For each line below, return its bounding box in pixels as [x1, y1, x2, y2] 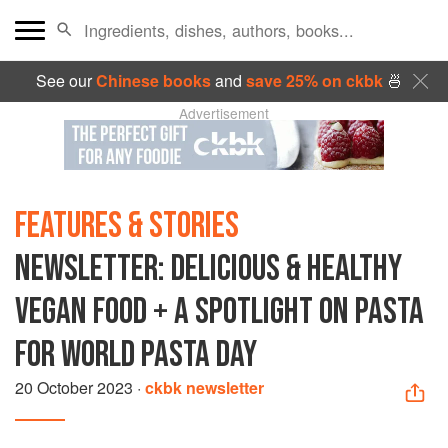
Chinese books [95, 69, 211, 92]
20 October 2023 [15, 376, 133, 399]
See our [35, 69, 96, 92]
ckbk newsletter [145, 376, 264, 399]
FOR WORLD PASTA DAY [15, 333, 257, 377]
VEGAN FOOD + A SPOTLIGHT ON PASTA [15, 290, 424, 334]
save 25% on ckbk [245, 69, 383, 92]
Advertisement [179, 103, 269, 123]
